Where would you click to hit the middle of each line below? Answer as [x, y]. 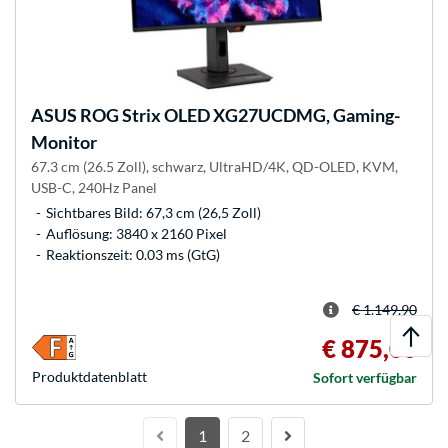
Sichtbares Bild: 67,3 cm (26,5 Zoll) [153, 212]
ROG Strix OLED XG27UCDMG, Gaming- [238, 114]
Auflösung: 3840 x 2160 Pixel [136, 233]
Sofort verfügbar [365, 377]
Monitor [64, 141]
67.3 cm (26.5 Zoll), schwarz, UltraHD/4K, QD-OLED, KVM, [214, 166]
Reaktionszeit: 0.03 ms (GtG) [133, 254]
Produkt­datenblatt [89, 376]
